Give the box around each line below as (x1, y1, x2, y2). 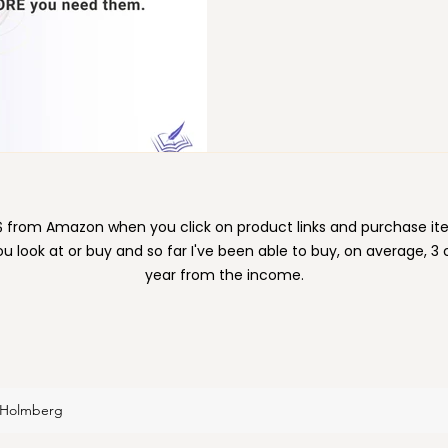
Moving (64, 60, 128, 86)
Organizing (168, 60, 264, 86)
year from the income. (144, 265, 304, 286)
